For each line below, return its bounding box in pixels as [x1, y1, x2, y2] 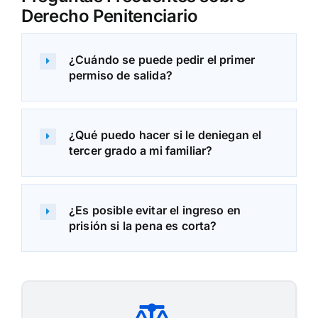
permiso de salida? [68, 68, 172, 83]
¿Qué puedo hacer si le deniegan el [68, 128, 262, 143]
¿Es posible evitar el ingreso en [68, 203, 241, 218]
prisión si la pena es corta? [68, 219, 217, 234]
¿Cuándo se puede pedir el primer [68, 53, 256, 67]
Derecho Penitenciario [21, 6, 198, 27]
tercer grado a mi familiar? [68, 143, 213, 158]
